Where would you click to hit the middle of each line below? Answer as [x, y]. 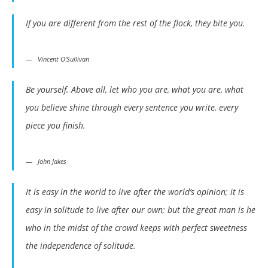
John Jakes [52, 162]
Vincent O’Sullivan [63, 59]
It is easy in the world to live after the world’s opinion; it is [135, 192]
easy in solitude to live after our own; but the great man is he [141, 210]
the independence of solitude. [81, 246]
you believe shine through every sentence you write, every [132, 108]
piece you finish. [56, 126]
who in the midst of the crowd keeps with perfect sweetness [136, 228]
